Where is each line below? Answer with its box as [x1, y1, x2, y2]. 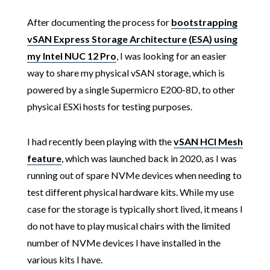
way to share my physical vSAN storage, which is [27, 67, 225, 78]
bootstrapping [171, 16, 237, 28]
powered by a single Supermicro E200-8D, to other [27, 84, 235, 95]
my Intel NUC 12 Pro [27, 50, 116, 61]
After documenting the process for [27, 16, 171, 28]
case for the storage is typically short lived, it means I [27, 203, 243, 215]
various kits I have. [27, 254, 102, 265]
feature [27, 152, 61, 164]
